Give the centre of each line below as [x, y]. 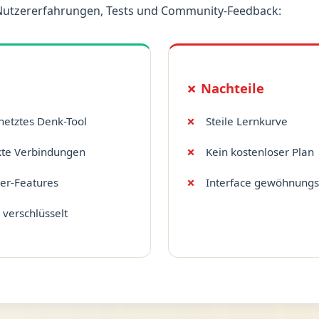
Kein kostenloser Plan [260, 151]
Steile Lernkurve [246, 121]
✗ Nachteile [225, 88]
